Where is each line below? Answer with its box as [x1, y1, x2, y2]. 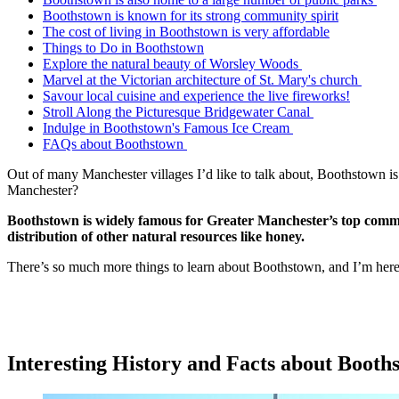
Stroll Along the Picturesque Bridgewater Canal [43, 103, 313, 119]
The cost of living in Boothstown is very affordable [43, 23, 330, 39]
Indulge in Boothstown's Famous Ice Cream [43, 119, 293, 135]
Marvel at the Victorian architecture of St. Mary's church [43, 71, 362, 87]
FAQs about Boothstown [43, 135, 187, 151]
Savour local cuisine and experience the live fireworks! [43, 87, 350, 103]
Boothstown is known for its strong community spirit [43, 7, 338, 23]
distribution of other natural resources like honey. [7, 228, 308, 244]
